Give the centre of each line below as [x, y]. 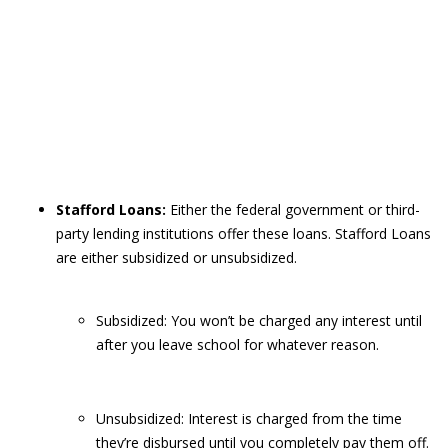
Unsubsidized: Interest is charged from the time [249, 418]
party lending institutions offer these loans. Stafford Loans [243, 233]
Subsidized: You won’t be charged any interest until [259, 320]
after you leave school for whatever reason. [237, 344]
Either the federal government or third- [293, 209]
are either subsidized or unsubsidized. [176, 257]
